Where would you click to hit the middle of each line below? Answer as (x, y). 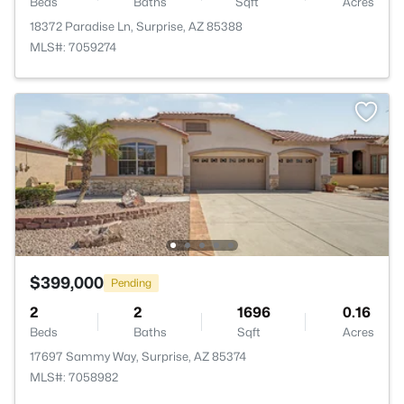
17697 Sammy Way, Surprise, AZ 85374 (138, 356)
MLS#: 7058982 (74, 377)
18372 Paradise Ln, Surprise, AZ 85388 (136, 26)
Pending (131, 282)
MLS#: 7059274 (73, 47)
